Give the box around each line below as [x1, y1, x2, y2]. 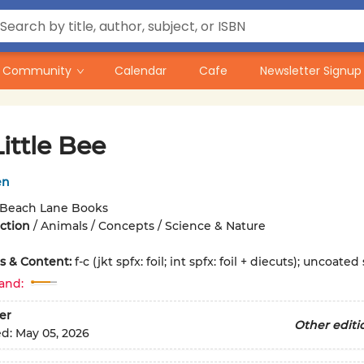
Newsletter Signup [260, 63, 362, 79]
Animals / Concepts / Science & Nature [40, 219, 266, 233]
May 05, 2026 [15, 326, 89, 341]
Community [2, 63, 71, 79]
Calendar [115, 63, 167, 79]
